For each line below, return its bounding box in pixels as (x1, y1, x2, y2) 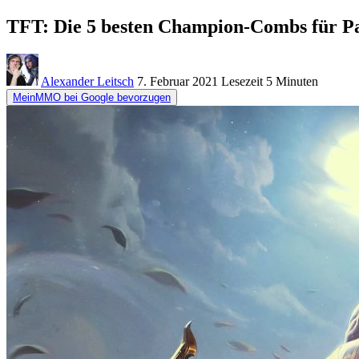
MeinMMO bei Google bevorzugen (13, 91, 171, 103)
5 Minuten (263, 74, 318, 88)
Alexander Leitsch (41, 74, 134, 88)
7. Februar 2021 (137, 74, 218, 88)
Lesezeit (221, 74, 263, 88)
